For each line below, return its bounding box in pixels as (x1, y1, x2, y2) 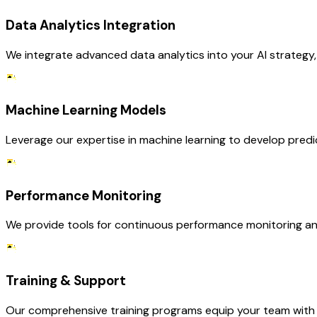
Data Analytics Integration (6, 16, 175, 34)
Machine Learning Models (6, 101, 166, 120)
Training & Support (6, 272, 126, 290)
